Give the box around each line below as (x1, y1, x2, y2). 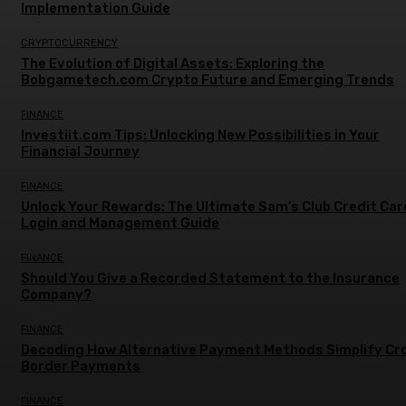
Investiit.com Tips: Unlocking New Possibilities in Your (21, 126, 380, 143)
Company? (21, 285, 92, 303)
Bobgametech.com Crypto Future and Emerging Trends (21, 71, 394, 88)
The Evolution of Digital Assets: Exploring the (21, 54, 324, 72)
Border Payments (21, 357, 140, 374)
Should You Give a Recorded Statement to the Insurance (21, 269, 400, 286)
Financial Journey (21, 142, 140, 159)
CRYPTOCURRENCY (21, 36, 118, 49)
